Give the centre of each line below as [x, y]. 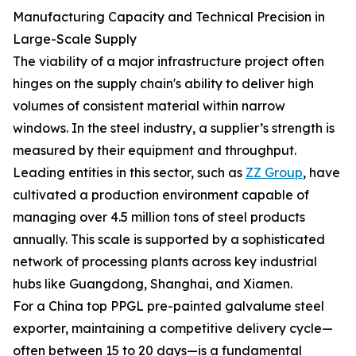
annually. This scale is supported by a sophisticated [169, 239]
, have [321, 172]
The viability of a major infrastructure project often [168, 61]
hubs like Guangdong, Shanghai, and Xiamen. [153, 284]
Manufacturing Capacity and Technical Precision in [169, 17]
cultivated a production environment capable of [161, 195]
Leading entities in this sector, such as [129, 172]
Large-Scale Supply [75, 39]
